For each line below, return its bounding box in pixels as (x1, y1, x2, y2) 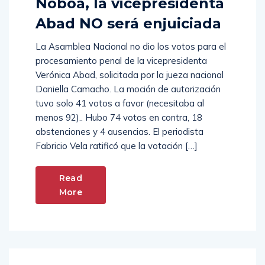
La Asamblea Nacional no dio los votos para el (35, 41, 226, 53)
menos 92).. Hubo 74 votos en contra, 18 (35, 112, 202, 124)
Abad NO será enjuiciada (35, 15, 221, 33)
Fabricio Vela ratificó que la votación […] (35, 140, 198, 152)
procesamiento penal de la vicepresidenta (35, 55, 207, 67)
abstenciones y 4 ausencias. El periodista (35, 126, 203, 138)
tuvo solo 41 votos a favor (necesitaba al (35, 98, 204, 109)
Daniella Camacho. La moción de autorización (35, 83, 221, 95)
